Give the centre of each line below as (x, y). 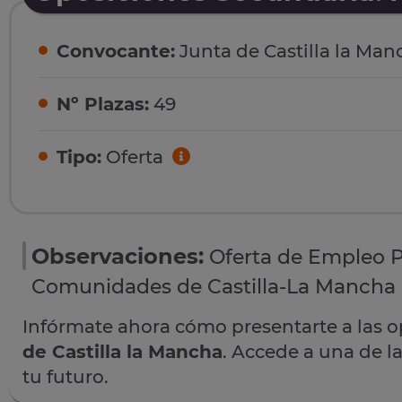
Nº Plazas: (103, 105)
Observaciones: (118, 256)
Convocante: (116, 52)
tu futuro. (66, 376)
